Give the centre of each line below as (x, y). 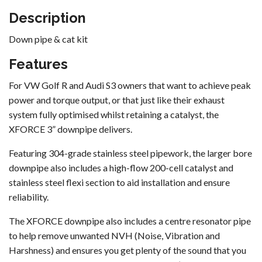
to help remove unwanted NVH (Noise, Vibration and (114, 236)
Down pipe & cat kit (48, 39)
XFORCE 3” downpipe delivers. (70, 129)
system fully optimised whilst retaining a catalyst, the (114, 115)
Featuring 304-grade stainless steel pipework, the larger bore (130, 153)
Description (47, 18)
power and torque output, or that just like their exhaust (117, 100)
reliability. (29, 197)
